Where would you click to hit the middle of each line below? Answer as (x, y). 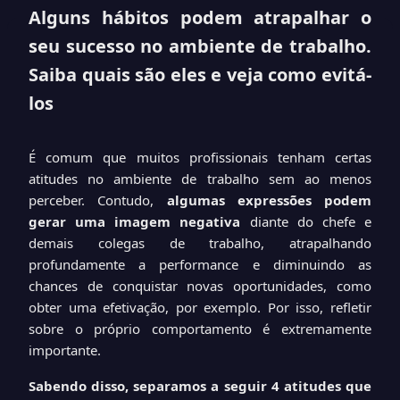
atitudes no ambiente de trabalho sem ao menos (200, 179)
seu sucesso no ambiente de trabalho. (200, 46)
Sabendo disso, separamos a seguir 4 (156, 386)
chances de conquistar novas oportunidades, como (200, 286)
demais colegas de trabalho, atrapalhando (200, 243)
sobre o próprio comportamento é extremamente (200, 329)
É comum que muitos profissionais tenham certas (200, 157)
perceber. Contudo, (98, 200)
